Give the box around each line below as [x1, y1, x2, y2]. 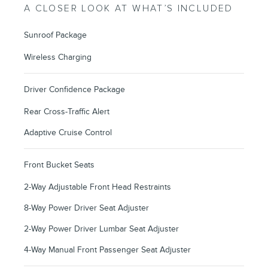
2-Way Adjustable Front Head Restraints [24, 182, 171, 193]
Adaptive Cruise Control [24, 127, 112, 138]
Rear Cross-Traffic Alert [24, 106, 109, 117]
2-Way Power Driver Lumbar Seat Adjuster [24, 224, 179, 234]
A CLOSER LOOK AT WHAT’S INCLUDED [24, 3, 233, 15]
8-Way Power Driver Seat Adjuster [24, 203, 149, 214]
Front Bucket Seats [24, 160, 95, 170]
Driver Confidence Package [24, 84, 125, 95]
